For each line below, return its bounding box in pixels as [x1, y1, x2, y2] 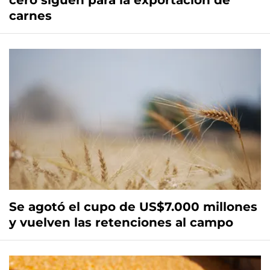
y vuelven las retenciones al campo [9, 215, 233, 230]
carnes [9, 8, 52, 24]
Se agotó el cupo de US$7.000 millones [9, 199, 257, 215]
